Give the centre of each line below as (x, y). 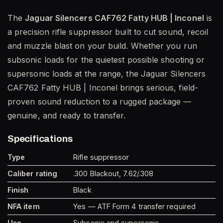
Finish (18, 190)
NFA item (24, 207)
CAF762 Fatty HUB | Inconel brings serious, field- (103, 87)
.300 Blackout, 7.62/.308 (113, 174)
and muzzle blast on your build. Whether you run (102, 46)
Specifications (40, 138)
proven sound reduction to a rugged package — (100, 101)
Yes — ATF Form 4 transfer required (134, 207)
